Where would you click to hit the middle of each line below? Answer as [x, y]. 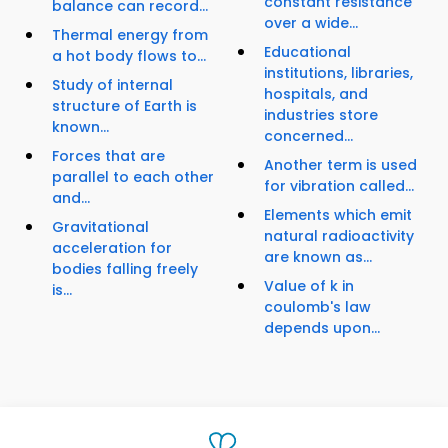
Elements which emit [338, 214]
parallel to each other [133, 176]
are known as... [318, 256]
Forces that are [108, 155]
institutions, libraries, [338, 72]
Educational [307, 51]
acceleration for [112, 247]
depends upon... [322, 327]
